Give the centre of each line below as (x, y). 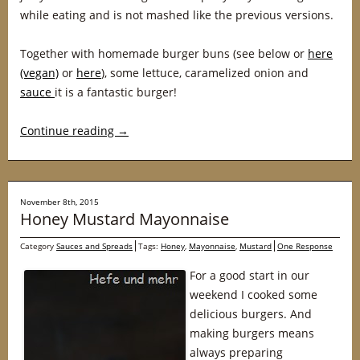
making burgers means (252, 333)
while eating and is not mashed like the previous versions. (177, 15)
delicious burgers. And (251, 314)
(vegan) (39, 73)
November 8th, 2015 (59, 202)
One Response (305, 246)
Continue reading (69, 131)
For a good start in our (250, 275)
